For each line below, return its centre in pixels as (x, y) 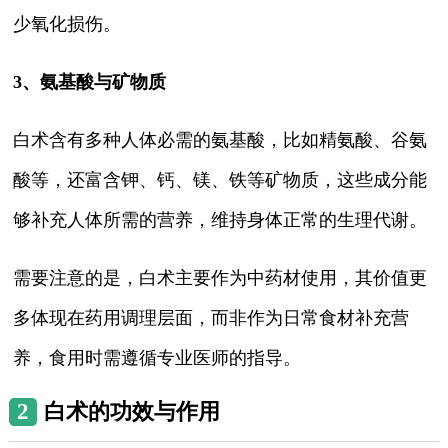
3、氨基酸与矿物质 (90, 81)
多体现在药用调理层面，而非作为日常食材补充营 (211, 317)
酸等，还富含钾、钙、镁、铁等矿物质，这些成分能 (220, 179)
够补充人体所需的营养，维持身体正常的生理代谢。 (220, 219)
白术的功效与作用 (131, 411)
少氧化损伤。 (67, 23)
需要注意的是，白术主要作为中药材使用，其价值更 (220, 277)
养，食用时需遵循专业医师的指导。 (157, 357)
